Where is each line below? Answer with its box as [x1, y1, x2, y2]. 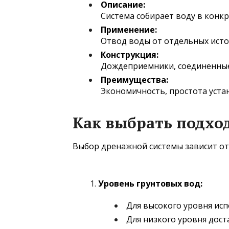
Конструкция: [101, 49, 158, 60]
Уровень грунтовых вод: [98, 177, 202, 189]
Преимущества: [101, 74, 168, 85]
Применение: [101, 24, 157, 35]
